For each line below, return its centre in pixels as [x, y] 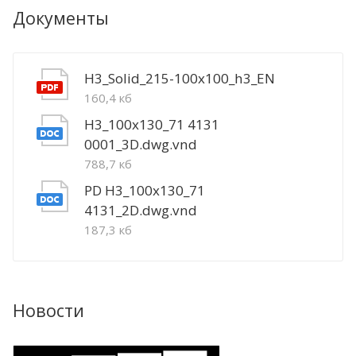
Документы [61, 17]
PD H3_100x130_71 [145, 190]
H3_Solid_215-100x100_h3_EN [180, 78]
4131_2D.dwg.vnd [141, 210]
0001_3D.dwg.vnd [141, 144]
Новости [48, 310]
